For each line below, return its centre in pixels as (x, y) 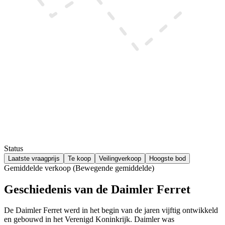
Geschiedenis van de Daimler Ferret (97, 189)
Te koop (79, 158)
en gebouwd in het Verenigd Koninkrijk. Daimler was (89, 219)
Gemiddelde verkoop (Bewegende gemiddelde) (79, 168)
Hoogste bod (167, 158)
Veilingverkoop (120, 158)
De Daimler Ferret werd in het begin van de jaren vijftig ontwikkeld (111, 210)
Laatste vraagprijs (34, 158)
